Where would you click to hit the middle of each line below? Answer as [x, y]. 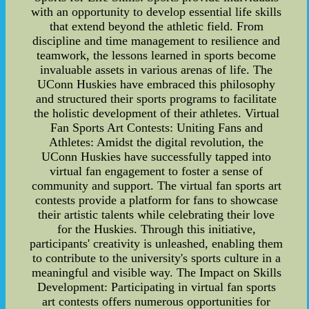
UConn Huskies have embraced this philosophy [157, 84]
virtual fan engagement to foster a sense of [157, 171]
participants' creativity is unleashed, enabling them [157, 243]
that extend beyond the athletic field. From [156, 26]
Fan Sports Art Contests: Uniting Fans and [156, 127]
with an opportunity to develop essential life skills [157, 11]
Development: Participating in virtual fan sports [156, 287]
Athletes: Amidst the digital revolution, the [157, 142]
